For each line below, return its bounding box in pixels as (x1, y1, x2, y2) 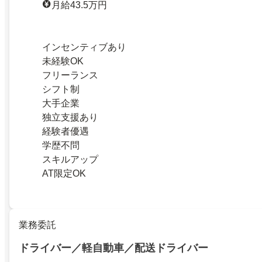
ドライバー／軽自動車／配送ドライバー (19, 242, 208, 254)
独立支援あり (42, 112, 98, 122)
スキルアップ (42, 154, 98, 164)
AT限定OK (42, 168, 86, 178)
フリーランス (42, 70, 98, 80)
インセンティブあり (42, 42, 126, 52)
